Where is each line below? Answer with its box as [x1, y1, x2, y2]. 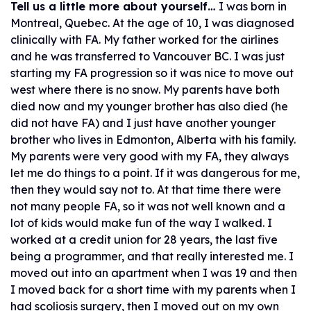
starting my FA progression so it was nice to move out [10, 66, 294, 80]
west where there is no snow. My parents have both [10, 83, 280, 96]
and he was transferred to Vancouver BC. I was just [10, 49, 285, 63]
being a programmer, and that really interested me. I [10, 249, 294, 263]
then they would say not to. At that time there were [10, 183, 281, 196]
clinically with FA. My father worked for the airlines [10, 33, 278, 47]
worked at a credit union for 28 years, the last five [10, 233, 278, 246]
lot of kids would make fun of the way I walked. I [10, 216, 272, 230]
